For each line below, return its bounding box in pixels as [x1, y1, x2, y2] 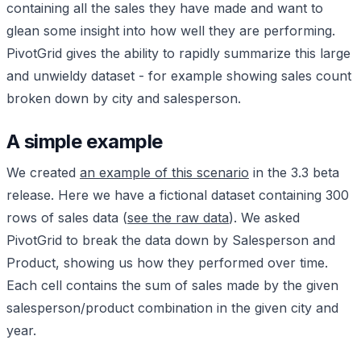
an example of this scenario [80, 164, 249, 180]
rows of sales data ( [6, 210, 127, 226]
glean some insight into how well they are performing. [6, 23, 335, 39]
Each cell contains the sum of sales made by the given [6, 277, 338, 293]
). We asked [229, 210, 300, 226]
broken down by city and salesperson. [6, 90, 241, 106]
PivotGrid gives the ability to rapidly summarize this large [6, 45, 351, 61]
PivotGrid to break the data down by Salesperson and [6, 232, 335, 248]
